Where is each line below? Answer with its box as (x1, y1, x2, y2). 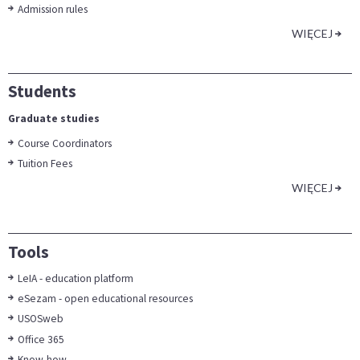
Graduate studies (8, 112, 100, 126)
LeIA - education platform (18, 272, 134, 286)
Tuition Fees (18, 157, 73, 171)
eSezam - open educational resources (18, 292, 194, 306)
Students (8, 80, 76, 103)
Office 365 (18, 332, 65, 346)
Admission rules (18, 2, 88, 17)
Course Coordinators (18, 137, 112, 151)
